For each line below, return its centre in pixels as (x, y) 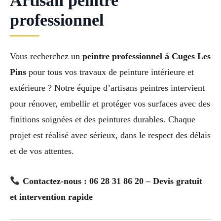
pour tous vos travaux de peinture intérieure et (110, 72)
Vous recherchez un (46, 56)
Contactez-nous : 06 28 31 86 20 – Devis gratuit (112, 181)
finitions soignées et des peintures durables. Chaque (103, 120)
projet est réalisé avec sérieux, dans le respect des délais (110, 135)
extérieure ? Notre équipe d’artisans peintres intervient (107, 88)
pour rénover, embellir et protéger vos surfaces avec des (110, 104)
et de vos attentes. (42, 151)
